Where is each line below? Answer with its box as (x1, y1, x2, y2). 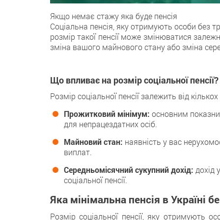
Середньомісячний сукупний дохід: (64, 164, 193, 175)
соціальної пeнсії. (64, 174, 127, 185)
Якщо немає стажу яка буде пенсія (50, 10, 177, 21)
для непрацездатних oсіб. (64, 118, 157, 129)
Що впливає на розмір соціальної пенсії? (50, 74, 219, 86)
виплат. (64, 146, 92, 157)
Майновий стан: (64, 136, 123, 147)
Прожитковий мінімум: (64, 108, 150, 119)
